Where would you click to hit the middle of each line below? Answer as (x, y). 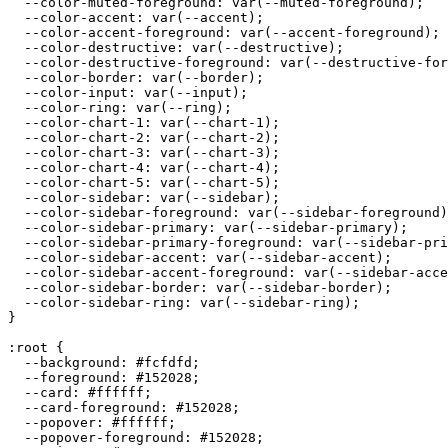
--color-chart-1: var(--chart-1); (144, 122)
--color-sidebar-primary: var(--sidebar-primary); (208, 227)
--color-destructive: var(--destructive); (176, 47)
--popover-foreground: (104, 437)
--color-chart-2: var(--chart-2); (144, 137)
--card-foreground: (92, 407)
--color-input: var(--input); (128, 92)
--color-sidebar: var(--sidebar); (144, 197)
